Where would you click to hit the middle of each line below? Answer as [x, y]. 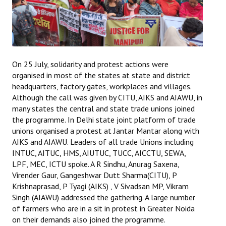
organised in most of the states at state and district [101, 75]
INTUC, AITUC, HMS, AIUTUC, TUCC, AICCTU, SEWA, [99, 153]
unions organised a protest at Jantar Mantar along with [106, 131]
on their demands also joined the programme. [89, 220]
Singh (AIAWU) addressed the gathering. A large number [104, 197]
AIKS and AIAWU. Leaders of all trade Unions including [103, 142]
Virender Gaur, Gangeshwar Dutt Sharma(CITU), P [94, 175]
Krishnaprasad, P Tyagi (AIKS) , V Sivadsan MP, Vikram [100, 186]
